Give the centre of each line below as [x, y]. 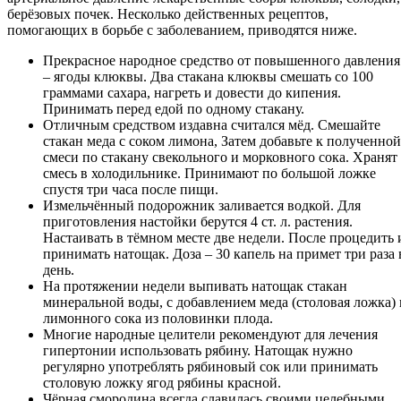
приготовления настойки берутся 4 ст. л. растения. [198, 222]
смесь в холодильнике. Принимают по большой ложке [209, 174]
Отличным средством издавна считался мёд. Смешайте [212, 125]
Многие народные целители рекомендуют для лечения [210, 335]
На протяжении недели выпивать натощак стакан [195, 286]
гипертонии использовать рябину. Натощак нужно [198, 351]
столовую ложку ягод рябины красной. [162, 383]
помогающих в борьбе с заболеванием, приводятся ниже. [182, 30]
